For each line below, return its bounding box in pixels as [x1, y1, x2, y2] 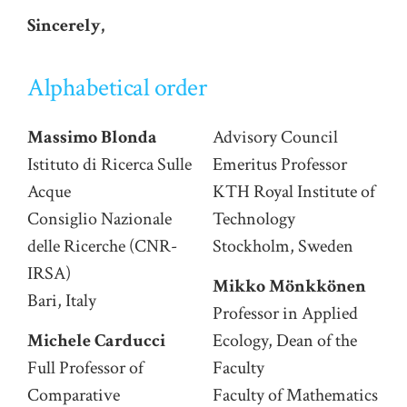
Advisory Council [213, 124, 338, 149]
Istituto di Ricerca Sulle [27, 152, 192, 176]
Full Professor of [27, 356, 144, 381]
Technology [213, 206, 295, 231]
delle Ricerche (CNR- [27, 233, 177, 258]
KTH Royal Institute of [213, 179, 375, 203]
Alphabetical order [27, 70, 206, 104]
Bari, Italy [27, 288, 96, 313]
